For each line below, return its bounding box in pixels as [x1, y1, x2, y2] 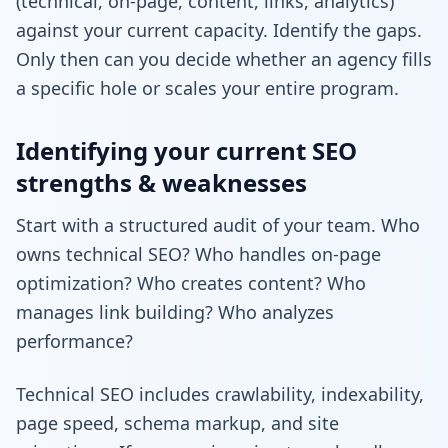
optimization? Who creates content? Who [16, 270, 366, 295]
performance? [16, 328, 133, 353]
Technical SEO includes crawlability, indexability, [16, 381, 424, 406]
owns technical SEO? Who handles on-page [16, 241, 381, 266]
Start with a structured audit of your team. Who [16, 212, 420, 237]
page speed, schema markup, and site [16, 410, 339, 435]
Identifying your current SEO [16, 133, 357, 167]
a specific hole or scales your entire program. [16, 75, 399, 100]
